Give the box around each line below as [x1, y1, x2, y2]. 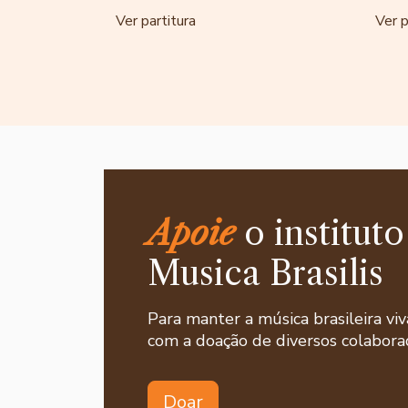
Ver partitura [116, 10, 196, 31]
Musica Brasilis [148, 252, 383, 293]
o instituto [235, 212, 404, 253]
